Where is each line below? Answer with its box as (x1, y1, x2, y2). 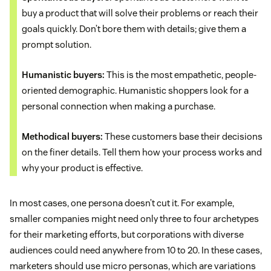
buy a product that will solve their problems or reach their (22, 7, 258, 19)
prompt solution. (22, 38, 91, 50)
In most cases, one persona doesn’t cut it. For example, (10, 197, 234, 209)
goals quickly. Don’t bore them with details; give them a (22, 22, 246, 34)
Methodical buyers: (22, 130, 103, 142)
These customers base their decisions (103, 130, 263, 142)
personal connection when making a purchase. (22, 100, 215, 112)
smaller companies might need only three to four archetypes (10, 212, 259, 224)
